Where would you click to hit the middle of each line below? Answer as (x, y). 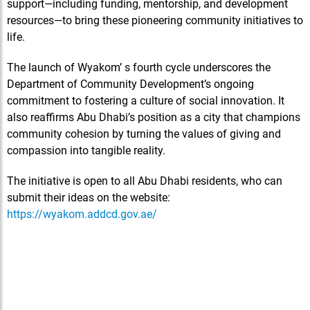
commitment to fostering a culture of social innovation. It (146, 101)
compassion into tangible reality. (86, 151)
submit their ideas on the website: (89, 198)
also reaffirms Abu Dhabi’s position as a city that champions (154, 117)
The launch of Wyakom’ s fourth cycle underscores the (139, 67)
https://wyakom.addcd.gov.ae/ (82, 214)
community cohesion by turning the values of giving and (144, 134)
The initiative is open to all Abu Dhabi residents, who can (145, 181)
